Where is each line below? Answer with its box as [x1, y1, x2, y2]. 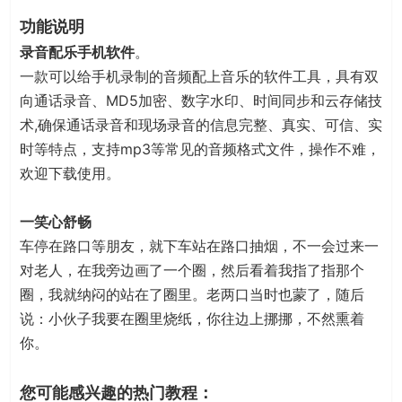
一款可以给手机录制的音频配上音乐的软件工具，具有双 [20, 67, 379, 85]
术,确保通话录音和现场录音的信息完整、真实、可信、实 [20, 116, 382, 134]
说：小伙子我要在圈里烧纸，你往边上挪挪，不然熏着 [20, 310, 364, 328]
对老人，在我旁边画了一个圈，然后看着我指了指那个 [20, 261, 364, 279]
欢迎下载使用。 [20, 164, 120, 182]
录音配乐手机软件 [20, 43, 135, 61]
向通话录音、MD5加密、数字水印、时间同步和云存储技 [20, 92, 382, 109]
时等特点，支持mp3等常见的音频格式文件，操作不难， [20, 140, 380, 158]
